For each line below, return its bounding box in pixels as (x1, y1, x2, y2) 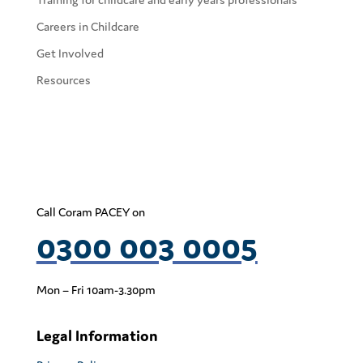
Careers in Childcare (36, 19, 139, 33)
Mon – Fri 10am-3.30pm (36, 283, 156, 297)
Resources (36, 73, 91, 87)
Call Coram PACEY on (36, 205, 145, 219)
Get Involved (36, 46, 104, 60)
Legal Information (36, 327, 158, 344)
